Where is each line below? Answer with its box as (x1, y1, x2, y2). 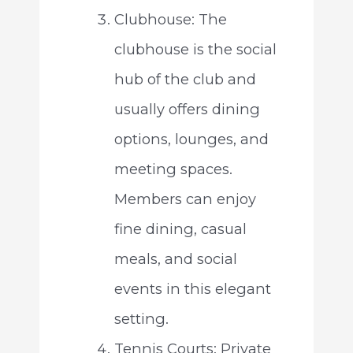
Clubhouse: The (113, 10, 227, 29)
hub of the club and (113, 70, 256, 89)
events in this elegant (113, 280, 271, 299)
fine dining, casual (113, 220, 247, 239)
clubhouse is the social (113, 40, 277, 59)
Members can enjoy (113, 190, 256, 209)
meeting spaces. (113, 160, 232, 179)
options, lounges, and (113, 130, 269, 149)
